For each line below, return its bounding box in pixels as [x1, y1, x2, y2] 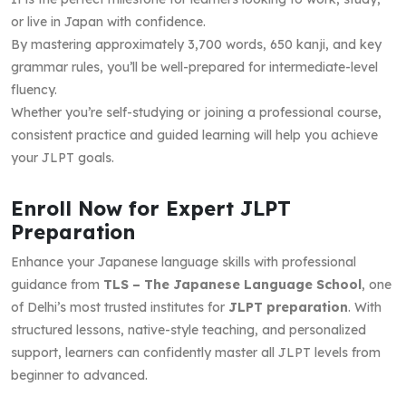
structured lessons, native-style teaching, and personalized [11, 321, 366, 338]
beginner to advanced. [11, 366, 148, 383]
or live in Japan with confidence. [11, 13, 206, 30]
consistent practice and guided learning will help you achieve [11, 126, 378, 143]
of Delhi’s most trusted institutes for [11, 298, 228, 315]
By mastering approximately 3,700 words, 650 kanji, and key [11, 35, 382, 53]
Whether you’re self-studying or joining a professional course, [11, 103, 382, 121]
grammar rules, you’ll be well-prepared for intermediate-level [11, 58, 378, 75]
